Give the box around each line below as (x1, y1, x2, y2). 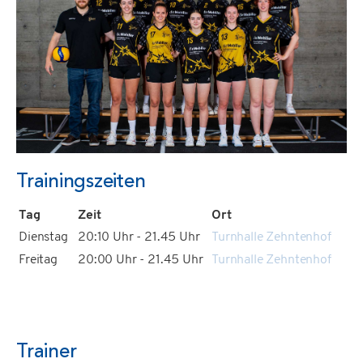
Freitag (19, 253, 58, 267)
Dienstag (19, 230, 71, 244)
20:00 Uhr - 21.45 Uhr (78, 253, 203, 267)
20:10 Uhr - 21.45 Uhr (78, 230, 200, 244)
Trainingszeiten (16, 172, 146, 192)
